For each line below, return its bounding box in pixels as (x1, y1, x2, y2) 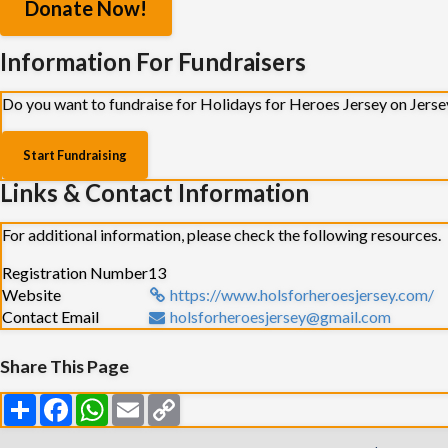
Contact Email (2, 306, 99, 326)
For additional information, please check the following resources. (2, 224, 441, 244)
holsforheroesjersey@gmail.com (170, 306, 392, 326)
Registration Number (2, 262, 148, 282)
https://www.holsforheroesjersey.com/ (170, 284, 435, 304)
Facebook (72, 392, 142, 412)
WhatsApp (108, 392, 182, 412)
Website (2, 284, 61, 304)
